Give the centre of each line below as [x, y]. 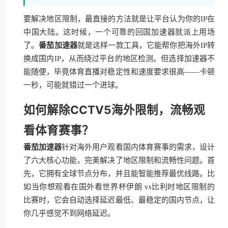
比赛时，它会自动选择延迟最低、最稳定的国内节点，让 [119, 200]
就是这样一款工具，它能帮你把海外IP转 [146, 45]
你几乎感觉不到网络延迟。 [69, 213]
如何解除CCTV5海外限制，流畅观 [114, 110]
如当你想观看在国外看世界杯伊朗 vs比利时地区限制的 [119, 187]
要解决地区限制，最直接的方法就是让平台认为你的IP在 [119, 19]
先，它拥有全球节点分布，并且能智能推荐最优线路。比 [119, 174]
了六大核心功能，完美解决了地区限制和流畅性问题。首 [119, 160]
